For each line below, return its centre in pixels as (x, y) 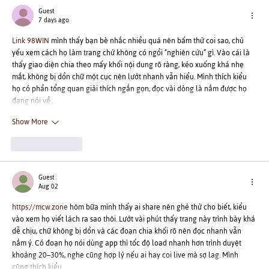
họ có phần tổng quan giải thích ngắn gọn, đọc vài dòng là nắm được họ (130, 89)
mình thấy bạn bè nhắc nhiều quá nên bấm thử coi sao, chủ (147, 41)
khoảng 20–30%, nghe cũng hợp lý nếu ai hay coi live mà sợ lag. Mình (126, 255)
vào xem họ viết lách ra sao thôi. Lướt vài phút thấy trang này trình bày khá (134, 219)
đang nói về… (34, 101)
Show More (30, 122)
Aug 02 (48, 186)
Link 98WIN (31, 41)
